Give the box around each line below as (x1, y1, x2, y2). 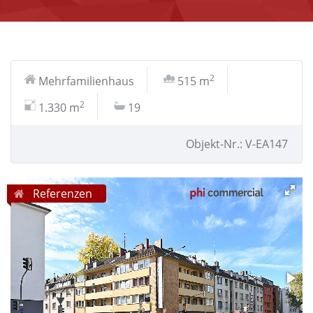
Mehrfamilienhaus (38, 73, 134, 89)
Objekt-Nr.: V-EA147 (186, 136, 288, 152)
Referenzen (30, 186, 92, 201)
